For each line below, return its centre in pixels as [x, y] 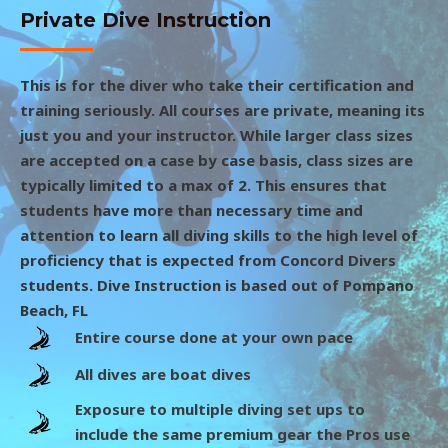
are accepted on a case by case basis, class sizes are [216, 160]
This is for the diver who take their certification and [217, 85]
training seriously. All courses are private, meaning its [222, 110]
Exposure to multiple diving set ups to [220, 408]
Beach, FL [54, 310]
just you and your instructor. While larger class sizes [216, 135]
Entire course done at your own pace [214, 336]
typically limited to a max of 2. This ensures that [203, 185]
